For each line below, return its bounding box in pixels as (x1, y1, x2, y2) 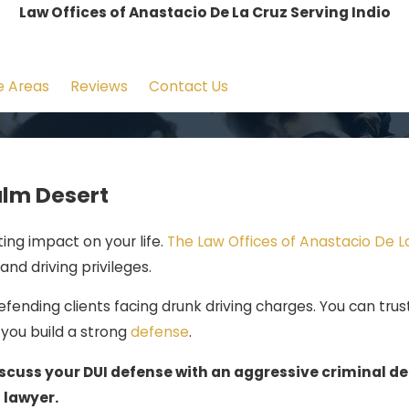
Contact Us (149, 77, 228, 97)
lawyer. (4, 387, 59, 407)
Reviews (70, 77, 128, 97)
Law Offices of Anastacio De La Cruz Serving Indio (18, 3, 391, 22)
